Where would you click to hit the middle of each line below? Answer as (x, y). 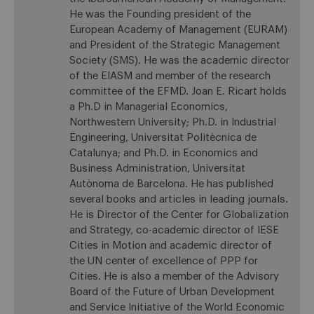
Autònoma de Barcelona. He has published (171, 184)
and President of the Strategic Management (175, 46)
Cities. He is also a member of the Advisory (174, 277)
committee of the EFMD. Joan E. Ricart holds (178, 92)
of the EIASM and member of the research (170, 76)
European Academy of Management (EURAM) (178, 30)
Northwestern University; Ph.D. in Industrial (172, 123)
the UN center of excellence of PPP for (163, 261)
